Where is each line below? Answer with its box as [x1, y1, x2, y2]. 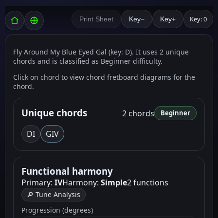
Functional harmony [21, 165, 113, 177]
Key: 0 [190, 14, 207, 23]
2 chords [122, 108, 154, 119]
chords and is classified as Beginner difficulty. [13, 56, 163, 66]
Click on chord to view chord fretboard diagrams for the [13, 73, 195, 82]
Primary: [21, 177, 54, 188]
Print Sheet [79, 15, 113, 23]
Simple [101, 177, 127, 188]
